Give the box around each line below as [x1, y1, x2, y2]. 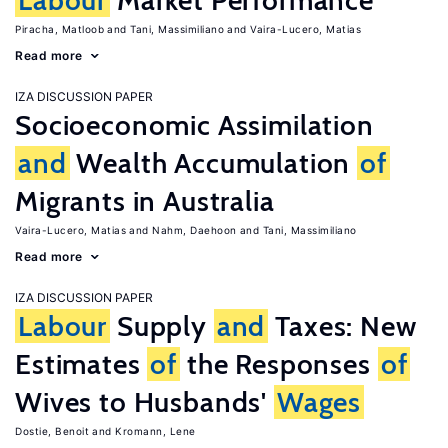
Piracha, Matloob [15, 23, 104, 35]
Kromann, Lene [115, 425, 196, 437]
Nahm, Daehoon [152, 224, 237, 236]
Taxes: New [268, 309, 417, 343]
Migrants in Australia [15, 184, 275, 218]
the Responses [180, 347, 378, 381]
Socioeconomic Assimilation [15, 108, 374, 142]
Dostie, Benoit [15, 425, 89, 437]
